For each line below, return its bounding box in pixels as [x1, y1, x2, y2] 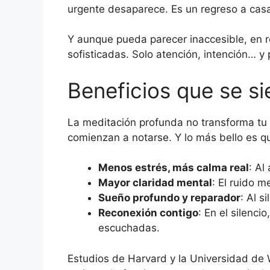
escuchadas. [98, 222, 160, 234]
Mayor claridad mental [98, 177, 212, 189]
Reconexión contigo [98, 207, 198, 219]
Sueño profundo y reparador [98, 192, 240, 204]
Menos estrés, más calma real [98, 162, 249, 174]
